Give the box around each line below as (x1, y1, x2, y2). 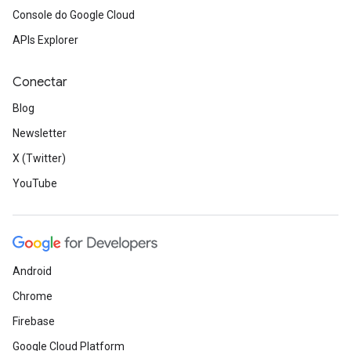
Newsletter (13, 127, 67, 139)
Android (13, 265, 52, 277)
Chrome (13, 290, 52, 302)
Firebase (13, 315, 55, 327)
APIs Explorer (13, 34, 78, 46)
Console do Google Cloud (13, 9, 135, 21)
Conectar (13, 74, 67, 90)
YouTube (13, 177, 57, 190)
